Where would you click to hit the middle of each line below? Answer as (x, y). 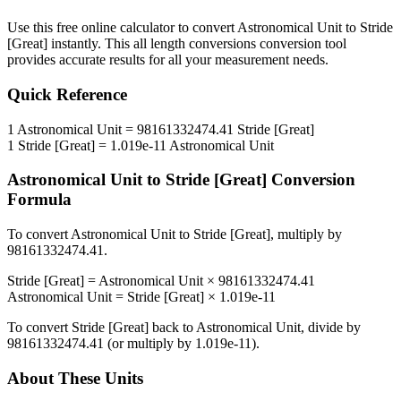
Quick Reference (67, 95)
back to (172, 328)
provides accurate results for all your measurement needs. (168, 60)
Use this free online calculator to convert (122, 28)
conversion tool (301, 44)
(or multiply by (149, 344)
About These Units (75, 378)
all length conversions (195, 44)
